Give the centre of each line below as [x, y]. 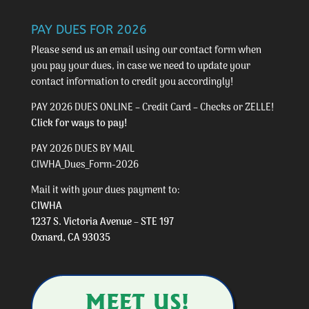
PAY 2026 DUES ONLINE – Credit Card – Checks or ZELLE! [152, 108]
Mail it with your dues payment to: [105, 191]
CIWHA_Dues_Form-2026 [84, 165]
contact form [207, 51]
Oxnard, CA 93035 [70, 238]
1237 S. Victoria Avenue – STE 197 [102, 222]
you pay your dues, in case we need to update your [140, 67]
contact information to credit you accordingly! [132, 82]
